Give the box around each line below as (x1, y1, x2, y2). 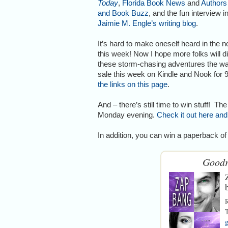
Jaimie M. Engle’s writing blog (98, 18, 196, 27)
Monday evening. (98, 110, 157, 119)
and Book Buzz (98, 8, 149, 17)
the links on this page (98, 79, 167, 89)
